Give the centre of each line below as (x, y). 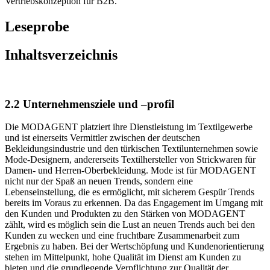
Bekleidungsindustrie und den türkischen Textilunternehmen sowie (131, 138)
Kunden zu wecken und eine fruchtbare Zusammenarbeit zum (122, 225)
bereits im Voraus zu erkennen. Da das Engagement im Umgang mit (134, 192)
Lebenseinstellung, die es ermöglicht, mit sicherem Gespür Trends (130, 181)
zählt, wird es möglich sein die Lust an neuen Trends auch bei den (130, 214)
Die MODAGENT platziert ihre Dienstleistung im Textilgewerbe (129, 116)
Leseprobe (37, 16)
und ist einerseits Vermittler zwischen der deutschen (102, 127)
